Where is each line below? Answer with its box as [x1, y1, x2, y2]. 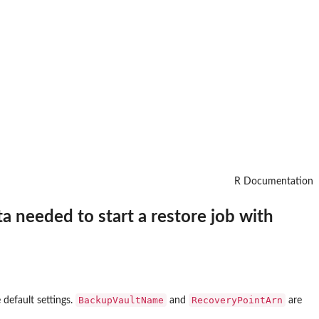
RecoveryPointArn [192, 295, 283, 305]
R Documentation [234, 177, 313, 187]
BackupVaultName [78, 295, 164, 305]
